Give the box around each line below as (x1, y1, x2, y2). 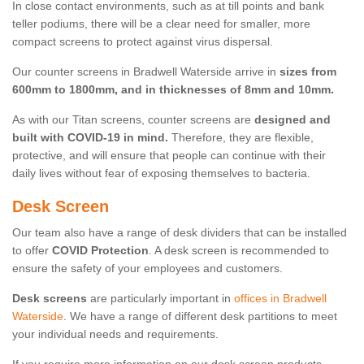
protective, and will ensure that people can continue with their (12, 149, 326, 162)
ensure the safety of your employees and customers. (12, 262, 283, 275)
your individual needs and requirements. (12, 327, 219, 341)
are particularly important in (87, 292, 234, 305)
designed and (254, 113, 331, 127)
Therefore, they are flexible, (168, 131, 314, 145)
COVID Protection (52, 244, 149, 258)
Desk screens (12, 292, 87, 305)
